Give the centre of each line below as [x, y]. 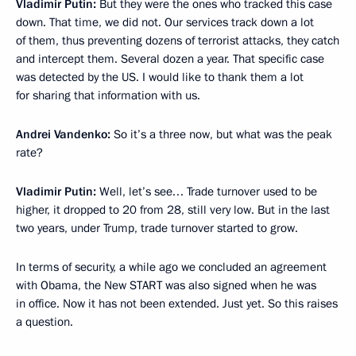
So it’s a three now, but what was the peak [223, 134]
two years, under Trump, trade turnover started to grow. [157, 228]
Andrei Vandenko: [65, 134]
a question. [44, 321]
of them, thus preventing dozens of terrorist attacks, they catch [178, 40]
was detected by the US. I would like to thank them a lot [160, 77]
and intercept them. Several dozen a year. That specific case [170, 58]
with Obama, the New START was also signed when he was [166, 285]
